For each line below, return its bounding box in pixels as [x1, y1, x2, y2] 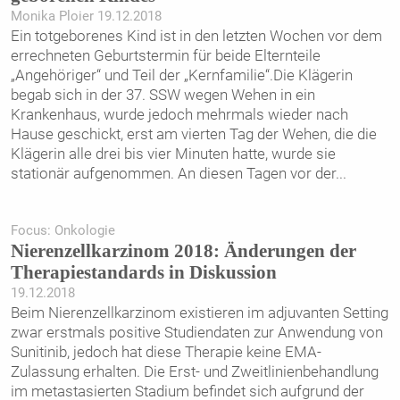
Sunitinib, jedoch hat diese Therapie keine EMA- [10, 343, 321, 362]
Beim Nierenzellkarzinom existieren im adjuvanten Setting [10, 304, 388, 322]
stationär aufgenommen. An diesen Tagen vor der [10, 163, 336, 182]
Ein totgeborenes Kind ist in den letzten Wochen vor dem [10, 26, 382, 45]
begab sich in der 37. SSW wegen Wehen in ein [10, 85, 315, 104]
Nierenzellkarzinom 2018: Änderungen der [10, 241, 356, 262]
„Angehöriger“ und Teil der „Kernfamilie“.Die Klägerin [10, 65, 353, 84]
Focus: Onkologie [10, 222, 115, 239]
